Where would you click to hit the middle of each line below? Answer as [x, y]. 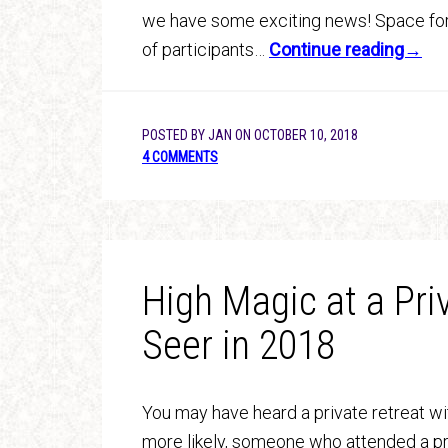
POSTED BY [175, 135]
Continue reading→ [345, 49]
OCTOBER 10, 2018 [306, 135]
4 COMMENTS [180, 157]
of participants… [205, 49]
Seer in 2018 [238, 345]
